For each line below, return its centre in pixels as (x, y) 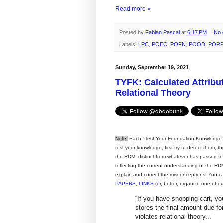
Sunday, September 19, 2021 (152, 67)
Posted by (132, 32)
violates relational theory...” (174, 217)
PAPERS (126, 184)
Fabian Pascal (163, 32)
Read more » (133, 9)
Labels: (129, 45)
